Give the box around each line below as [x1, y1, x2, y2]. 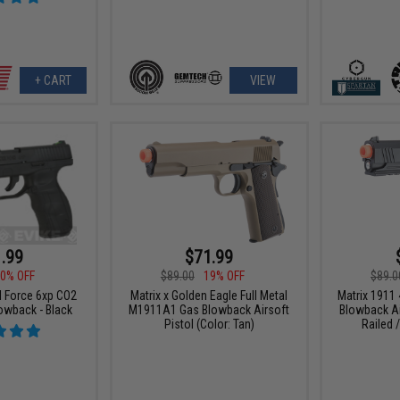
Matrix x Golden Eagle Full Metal [130, 287, 288, 303]
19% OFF [203, 268, 245, 283]
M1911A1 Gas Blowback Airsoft [129, 302, 290, 317]
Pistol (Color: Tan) [163, 316, 254, 331]
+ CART [34, 72, 71, 87]
